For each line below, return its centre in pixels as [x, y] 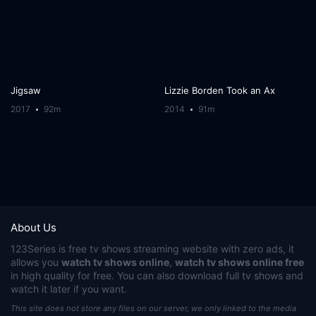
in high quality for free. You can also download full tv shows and [157, 275]
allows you [36, 262]
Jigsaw [26, 90]
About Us [34, 227]
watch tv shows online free [239, 262]
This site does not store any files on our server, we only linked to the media [153, 308]
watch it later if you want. [69, 288]
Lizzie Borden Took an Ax [219, 90]
